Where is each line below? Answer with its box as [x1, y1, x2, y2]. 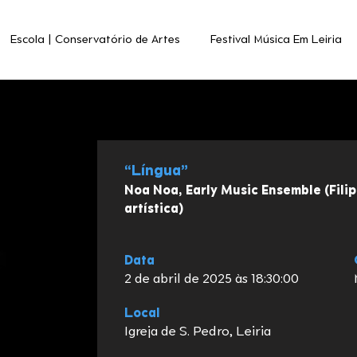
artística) [124, 202, 183, 215]
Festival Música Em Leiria [210, 34, 342, 45]
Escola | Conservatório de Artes [10, 34, 180, 45]
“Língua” [124, 164, 188, 178]
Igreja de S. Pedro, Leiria [124, 326, 271, 339]
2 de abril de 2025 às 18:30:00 [124, 273, 299, 286]
